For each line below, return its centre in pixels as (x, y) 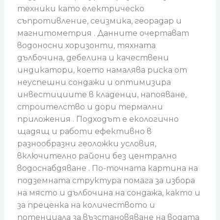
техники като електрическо (81, 9)
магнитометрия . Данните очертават (103, 33)
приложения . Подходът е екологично (98, 119)
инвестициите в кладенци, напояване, (102, 95)
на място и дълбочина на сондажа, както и (109, 193)
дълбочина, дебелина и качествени (93, 58)
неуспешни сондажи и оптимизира (94, 82)
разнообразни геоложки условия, (86, 144)
